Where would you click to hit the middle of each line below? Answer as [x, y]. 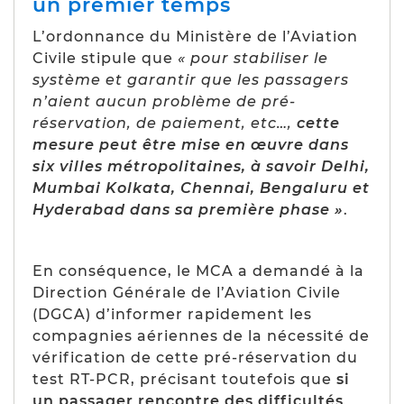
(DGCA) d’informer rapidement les [172, 314]
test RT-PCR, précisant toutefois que [184, 379]
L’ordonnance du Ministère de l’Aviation [195, 36]
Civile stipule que [105, 58]
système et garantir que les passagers [191, 79]
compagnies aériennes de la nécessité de [201, 335]
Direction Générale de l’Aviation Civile [187, 292]
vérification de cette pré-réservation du [195, 357]
